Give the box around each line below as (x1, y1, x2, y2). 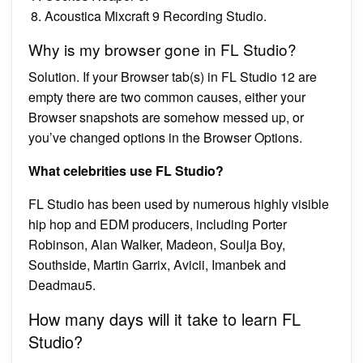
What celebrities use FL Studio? (28, 160, 224, 180)
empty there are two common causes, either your (28, 87, 305, 106)
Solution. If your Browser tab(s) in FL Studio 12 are (28, 66, 317, 86)
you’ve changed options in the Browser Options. (28, 127, 302, 147)
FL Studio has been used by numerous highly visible (28, 194, 329, 213)
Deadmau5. (28, 275, 96, 294)
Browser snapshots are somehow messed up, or (28, 107, 304, 126)
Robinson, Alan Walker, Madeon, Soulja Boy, (28, 234, 285, 254)
